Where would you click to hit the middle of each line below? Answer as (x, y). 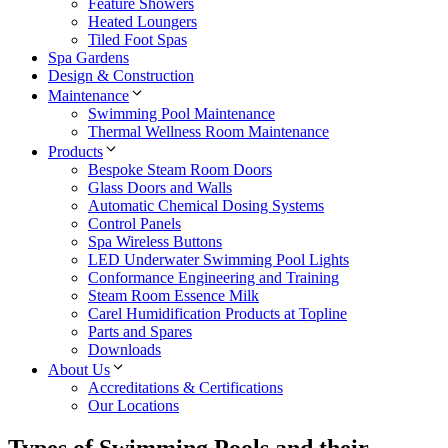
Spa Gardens (88, 57)
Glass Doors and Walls (160, 187)
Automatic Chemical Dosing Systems (206, 205)
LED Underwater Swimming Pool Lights (218, 259)
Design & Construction (121, 75)
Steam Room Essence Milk (173, 295)
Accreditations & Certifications (185, 387)
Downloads (124, 349)
